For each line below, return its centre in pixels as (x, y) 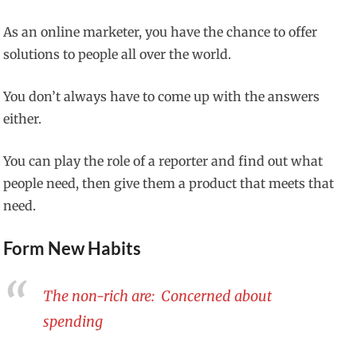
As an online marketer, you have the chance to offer (161, 32)
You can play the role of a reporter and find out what (163, 161)
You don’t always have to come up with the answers (162, 97)
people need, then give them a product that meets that (169, 184)
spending (73, 321)
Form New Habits (73, 249)
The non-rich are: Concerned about (158, 296)
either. (23, 119)
